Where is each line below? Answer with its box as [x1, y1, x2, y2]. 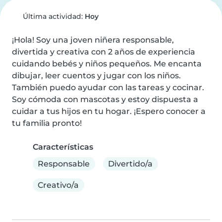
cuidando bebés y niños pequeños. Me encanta [12, 59, 202, 68]
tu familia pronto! [12, 118, 82, 128]
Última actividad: [20, 12, 85, 21]
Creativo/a [38, 180, 79, 190]
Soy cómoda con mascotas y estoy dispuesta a [12, 95, 198, 104]
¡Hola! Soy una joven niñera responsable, [12, 35, 174, 45]
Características [33, 142, 93, 152]
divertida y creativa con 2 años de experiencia [12, 47, 195, 56]
